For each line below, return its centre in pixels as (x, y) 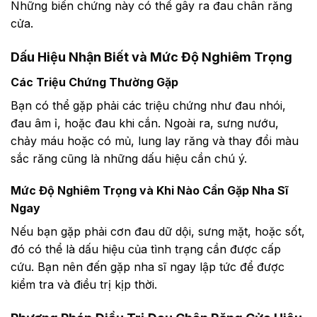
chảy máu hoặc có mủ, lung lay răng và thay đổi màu (155, 140)
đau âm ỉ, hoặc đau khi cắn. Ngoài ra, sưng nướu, (145, 123)
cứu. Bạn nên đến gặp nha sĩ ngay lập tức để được (148, 267)
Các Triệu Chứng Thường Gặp (94, 82)
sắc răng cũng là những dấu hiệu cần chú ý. (129, 158)
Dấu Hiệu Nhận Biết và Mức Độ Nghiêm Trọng (151, 57)
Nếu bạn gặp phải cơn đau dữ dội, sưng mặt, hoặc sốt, (158, 232)
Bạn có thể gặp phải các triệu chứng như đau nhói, (148, 105)
